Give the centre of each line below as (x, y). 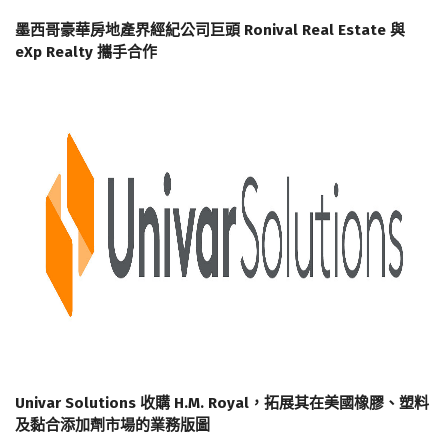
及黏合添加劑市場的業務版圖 (112, 424)
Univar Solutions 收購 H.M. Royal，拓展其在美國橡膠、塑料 (222, 402)
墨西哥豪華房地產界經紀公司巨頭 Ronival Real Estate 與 (210, 29)
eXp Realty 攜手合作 (86, 51)
